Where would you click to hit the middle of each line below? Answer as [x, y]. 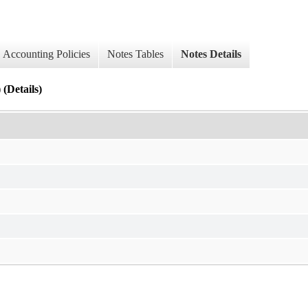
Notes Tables [135, 54]
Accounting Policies [46, 54]
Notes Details [211, 54]
